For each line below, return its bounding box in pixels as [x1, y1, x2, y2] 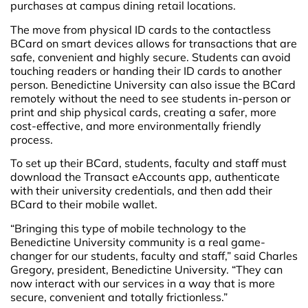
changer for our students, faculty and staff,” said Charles [10, 248, 298, 263]
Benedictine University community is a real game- [10, 234, 265, 249]
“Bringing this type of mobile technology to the [10, 221, 246, 235]
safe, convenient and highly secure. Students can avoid [10, 49, 291, 64]
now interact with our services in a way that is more [10, 276, 275, 290]
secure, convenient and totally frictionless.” [10, 289, 228, 304]
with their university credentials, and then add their [10, 184, 272, 198]
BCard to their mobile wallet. [10, 197, 157, 212]
